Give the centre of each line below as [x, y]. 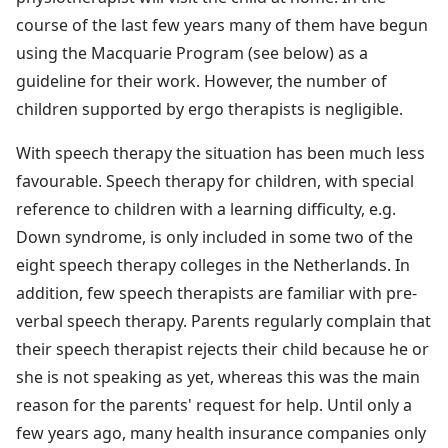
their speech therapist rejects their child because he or [222, 348]
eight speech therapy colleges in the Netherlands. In [213, 264]
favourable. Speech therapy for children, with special [215, 180]
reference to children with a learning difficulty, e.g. [206, 208]
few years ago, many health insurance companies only [221, 432]
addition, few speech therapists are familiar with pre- [216, 292]
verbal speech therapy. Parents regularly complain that [223, 320]
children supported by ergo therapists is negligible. [209, 108]
